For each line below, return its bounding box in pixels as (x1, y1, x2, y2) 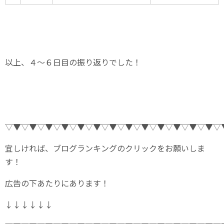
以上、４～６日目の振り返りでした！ (5, 56, 141, 68)
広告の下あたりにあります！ (5, 177, 109, 189)
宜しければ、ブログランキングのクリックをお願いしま (5, 142, 205, 154)
